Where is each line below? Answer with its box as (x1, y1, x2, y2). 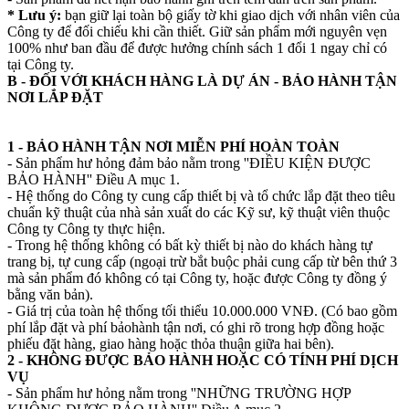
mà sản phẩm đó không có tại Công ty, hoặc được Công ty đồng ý (7, 270, 387, 286)
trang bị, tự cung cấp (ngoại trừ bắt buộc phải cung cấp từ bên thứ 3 (7, 254, 397, 269)
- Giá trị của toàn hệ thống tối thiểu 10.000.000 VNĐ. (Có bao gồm (7, 303, 397, 319)
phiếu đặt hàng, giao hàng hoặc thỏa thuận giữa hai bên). (7, 336, 334, 351)
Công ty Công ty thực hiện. (7, 221, 165, 236)
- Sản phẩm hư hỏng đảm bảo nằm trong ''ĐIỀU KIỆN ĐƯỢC (7, 155, 371, 171)
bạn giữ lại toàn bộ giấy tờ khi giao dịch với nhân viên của (65, 7, 400, 23)
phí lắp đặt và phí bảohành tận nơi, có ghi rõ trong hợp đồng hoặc (7, 320, 384, 335)
